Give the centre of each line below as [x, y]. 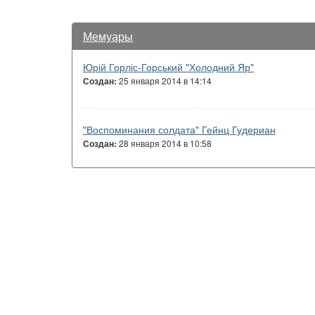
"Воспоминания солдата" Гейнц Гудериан [179, 129]
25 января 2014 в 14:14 [164, 81]
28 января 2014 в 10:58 [164, 143]
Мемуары [108, 36]
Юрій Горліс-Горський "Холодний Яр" [168, 67]
